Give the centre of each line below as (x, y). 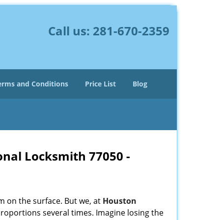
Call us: (70, 31)
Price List (100, 84)
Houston (120, 201)
